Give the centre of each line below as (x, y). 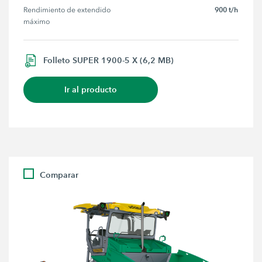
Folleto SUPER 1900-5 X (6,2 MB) (109, 60)
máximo (37, 22)
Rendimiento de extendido (68, 10)
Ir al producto (91, 89)
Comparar (59, 175)
